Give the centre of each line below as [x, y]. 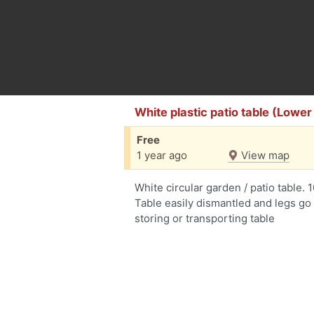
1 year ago [162, 155]
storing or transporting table [205, 218]
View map [264, 155]
